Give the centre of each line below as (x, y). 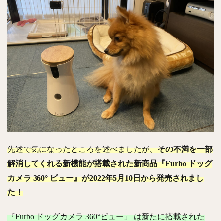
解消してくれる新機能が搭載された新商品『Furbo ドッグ (110, 164)
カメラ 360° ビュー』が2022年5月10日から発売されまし (106, 178)
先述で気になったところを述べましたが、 (82, 149)
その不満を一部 (185, 149)
